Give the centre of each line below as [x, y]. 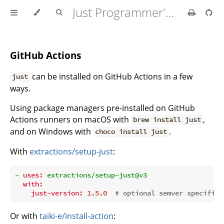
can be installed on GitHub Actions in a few [111, 76]
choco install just [131, 132]
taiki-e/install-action [76, 216]
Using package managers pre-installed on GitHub [102, 108]
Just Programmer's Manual [170, 12]
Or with [25, 216]
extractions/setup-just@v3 [97, 175]
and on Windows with [51, 131]
